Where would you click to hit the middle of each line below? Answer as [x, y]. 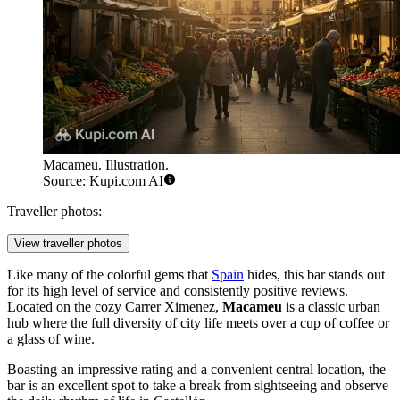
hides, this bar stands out [314, 275]
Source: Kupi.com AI [103, 181]
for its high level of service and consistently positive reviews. [178, 291]
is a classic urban [331, 307]
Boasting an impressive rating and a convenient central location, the [196, 370]
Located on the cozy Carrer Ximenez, [115, 307]
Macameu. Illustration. [106, 165]
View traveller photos [68, 244]
